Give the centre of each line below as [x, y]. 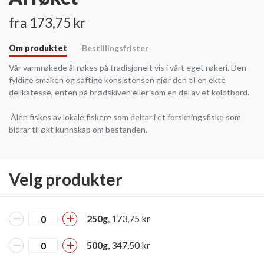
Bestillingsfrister [115, 48]
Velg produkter [66, 179]
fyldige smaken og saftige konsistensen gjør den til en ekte [117, 80]
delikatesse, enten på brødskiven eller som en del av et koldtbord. [129, 92]
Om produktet [38, 48]
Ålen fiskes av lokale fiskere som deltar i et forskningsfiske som [125, 117]
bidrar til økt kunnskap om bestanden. [78, 129]
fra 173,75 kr [47, 22]
